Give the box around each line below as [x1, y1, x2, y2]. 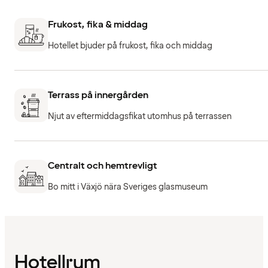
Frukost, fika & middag [48, 17, 148, 31]
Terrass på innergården [48, 88, 148, 102]
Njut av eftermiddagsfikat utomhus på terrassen [48, 110, 232, 122]
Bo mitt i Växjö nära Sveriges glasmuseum [48, 181, 208, 193]
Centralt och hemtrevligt [48, 159, 157, 173]
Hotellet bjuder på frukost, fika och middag [48, 39, 212, 51]
